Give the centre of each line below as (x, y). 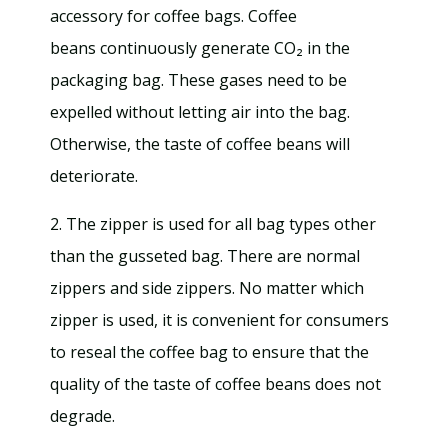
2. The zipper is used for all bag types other (213, 224)
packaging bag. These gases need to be (198, 80)
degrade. (82, 416)
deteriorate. (94, 176)
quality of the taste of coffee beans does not (215, 384)
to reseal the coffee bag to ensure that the (209, 352)
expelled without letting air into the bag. (200, 112)
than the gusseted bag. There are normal (205, 256)
